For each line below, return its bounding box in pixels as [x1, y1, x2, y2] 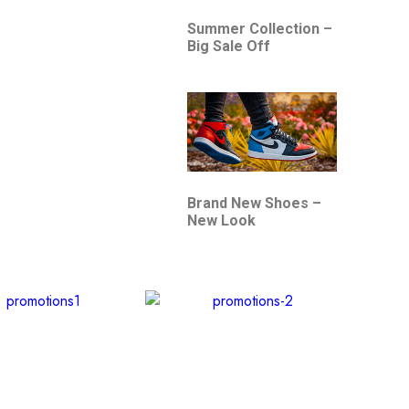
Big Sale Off [186, 37, 270, 55]
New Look [186, 212, 256, 230]
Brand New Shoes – [186, 194, 321, 213]
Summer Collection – [186, 19, 332, 37]
